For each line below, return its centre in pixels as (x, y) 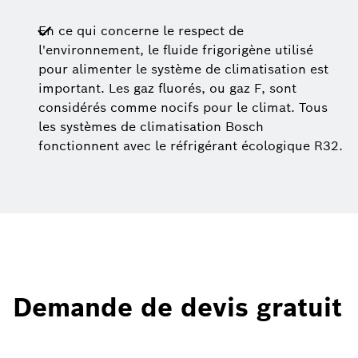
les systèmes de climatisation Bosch (151, 127)
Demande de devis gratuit (177, 308)
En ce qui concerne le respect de (141, 31)
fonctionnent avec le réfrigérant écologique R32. (191, 146)
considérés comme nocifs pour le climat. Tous (183, 108)
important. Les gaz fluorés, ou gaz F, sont (167, 89)
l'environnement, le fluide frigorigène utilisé (176, 50)
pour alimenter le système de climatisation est (183, 70)
